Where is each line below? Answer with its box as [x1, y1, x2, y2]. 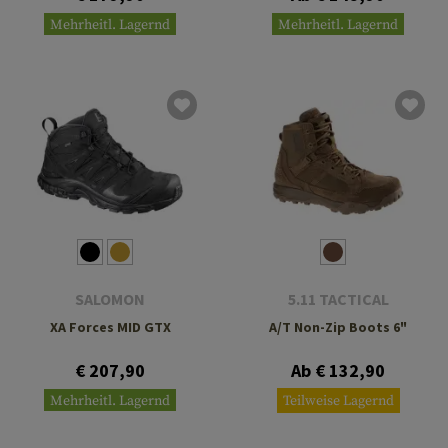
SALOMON [75, 288, 145, 309]
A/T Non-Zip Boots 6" [269, 317, 407, 336]
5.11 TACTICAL [287, 288, 389, 309]
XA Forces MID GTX [49, 317, 171, 336]
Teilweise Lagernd [282, 391, 394, 410]
